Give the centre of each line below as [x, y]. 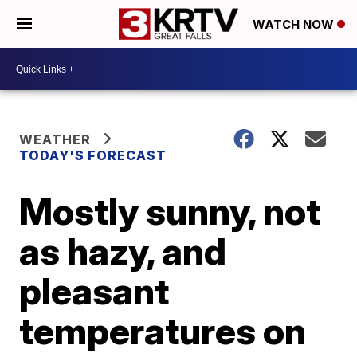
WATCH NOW [295, 25]
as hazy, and [123, 251]
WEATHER [55, 139]
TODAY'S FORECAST [93, 155]
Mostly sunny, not [170, 211]
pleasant [94, 291]
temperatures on [163, 331]
